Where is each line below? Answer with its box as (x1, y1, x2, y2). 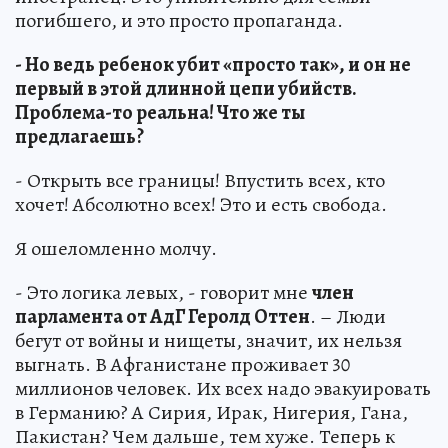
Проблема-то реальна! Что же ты (15, 98, 305, 126)
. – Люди (310, 302, 386, 330)
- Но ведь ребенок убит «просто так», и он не (15, 50, 411, 78)
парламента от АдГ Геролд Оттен (15, 302, 310, 330)
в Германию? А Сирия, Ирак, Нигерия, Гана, (15, 398, 408, 426)
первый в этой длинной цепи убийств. (15, 74, 357, 102)
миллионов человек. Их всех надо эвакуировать (15, 374, 431, 402)
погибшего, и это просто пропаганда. (15, 6, 343, 34)
